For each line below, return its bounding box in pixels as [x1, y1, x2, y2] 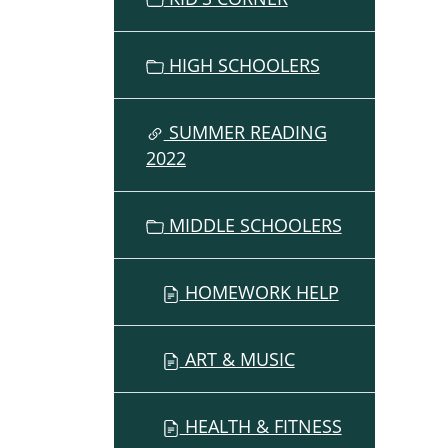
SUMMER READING [163, 120, 327, 145]
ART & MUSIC [179, 347, 295, 372]
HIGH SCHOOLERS [163, 53, 320, 78]
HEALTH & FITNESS [179, 414, 342, 439]
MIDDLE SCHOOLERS [163, 213, 342, 238]
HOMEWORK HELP [179, 280, 339, 305]
